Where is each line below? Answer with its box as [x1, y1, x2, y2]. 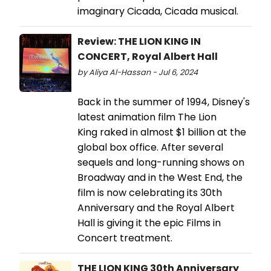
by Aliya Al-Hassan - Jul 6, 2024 [77, 67, 198, 78]
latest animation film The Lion [77, 110, 217, 125]
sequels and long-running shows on [77, 155, 244, 170]
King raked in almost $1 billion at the [77, 125, 246, 140]
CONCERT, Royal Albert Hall [77, 50, 218, 64]
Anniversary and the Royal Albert [77, 201, 235, 215]
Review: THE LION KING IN [77, 34, 201, 49]
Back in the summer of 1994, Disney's [77, 95, 250, 109]
